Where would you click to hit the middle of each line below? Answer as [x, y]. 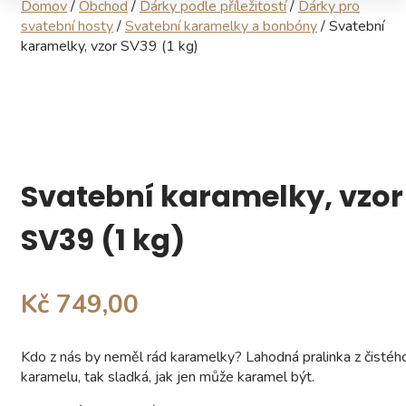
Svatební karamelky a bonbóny [221, 26]
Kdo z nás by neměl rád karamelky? [131, 358]
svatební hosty [67, 26]
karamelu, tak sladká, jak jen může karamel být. [168, 377]
